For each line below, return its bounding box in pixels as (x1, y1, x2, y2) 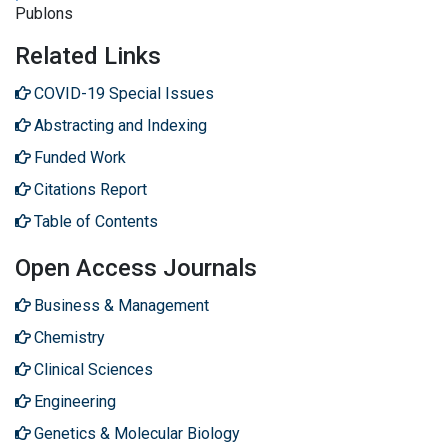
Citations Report (34, 179, 147, 199)
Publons (15, 3, 73, 23)
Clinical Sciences (34, 359, 153, 379)
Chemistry (34, 327, 105, 347)
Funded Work (34, 147, 126, 167)
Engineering (34, 391, 116, 411)
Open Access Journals (15, 253, 257, 282)
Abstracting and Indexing (34, 115, 207, 135)
